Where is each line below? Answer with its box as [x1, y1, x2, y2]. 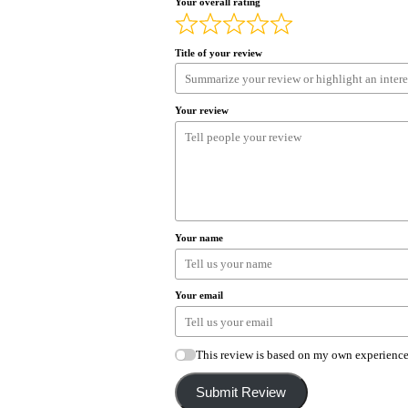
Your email [175, 290, 223, 301]
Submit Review [196, 384, 287, 400]
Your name [175, 231, 223, 243]
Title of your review [175, 46, 262, 58]
